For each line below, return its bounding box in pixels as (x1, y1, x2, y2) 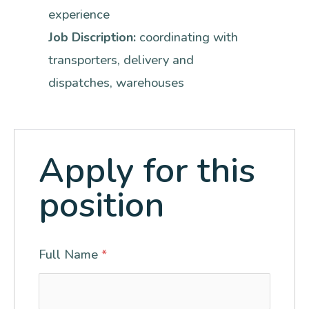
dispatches (48, 74, 110, 92)
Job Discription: (48, 29, 139, 46)
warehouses (116, 74, 184, 92)
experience (48, 6, 110, 23)
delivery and (123, 52, 194, 69)
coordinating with (139, 29, 238, 46)
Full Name (39, 246, 101, 263)
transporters (48, 52, 117, 69)
